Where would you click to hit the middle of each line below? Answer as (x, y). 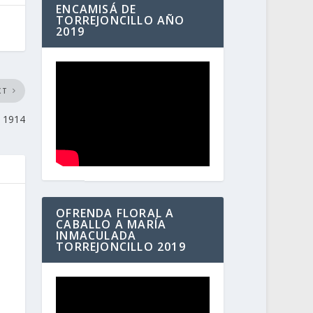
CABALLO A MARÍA (111, 225)
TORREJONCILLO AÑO (121, 21)
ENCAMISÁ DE (96, 9)
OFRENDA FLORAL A (115, 213)
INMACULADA (96, 236)
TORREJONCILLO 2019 (121, 247)
